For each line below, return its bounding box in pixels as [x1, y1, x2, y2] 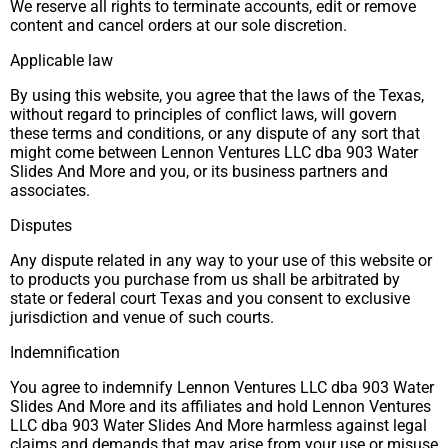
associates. [10, 181, 90, 200]
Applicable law [10, 51, 113, 70]
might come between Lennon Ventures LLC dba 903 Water [10, 143, 418, 162]
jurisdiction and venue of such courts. [10, 308, 274, 327]
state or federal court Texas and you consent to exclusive [10, 289, 410, 308]
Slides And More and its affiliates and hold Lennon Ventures [10, 397, 431, 416]
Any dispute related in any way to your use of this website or [10, 251, 432, 270]
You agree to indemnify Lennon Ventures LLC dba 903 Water [10, 378, 434, 397]
